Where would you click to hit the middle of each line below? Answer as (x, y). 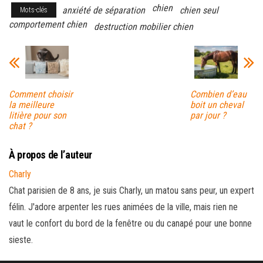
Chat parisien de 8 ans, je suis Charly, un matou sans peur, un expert (131, 190)
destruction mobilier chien (144, 27)
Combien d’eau (218, 94)
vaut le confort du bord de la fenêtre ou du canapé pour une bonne (130, 223)
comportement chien (48, 25)
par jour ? (208, 115)
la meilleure (31, 104)
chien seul (199, 11)
